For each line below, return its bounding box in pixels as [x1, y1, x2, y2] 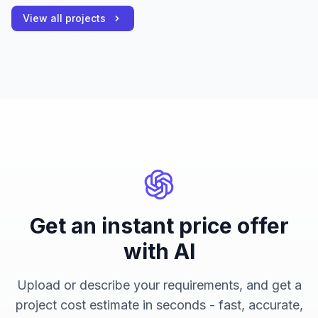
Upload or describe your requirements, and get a [16, 278, 302, 293]
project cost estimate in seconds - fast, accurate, [15, 297, 303, 313]
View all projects [23, 12, 106, 25]
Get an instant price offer [29, 213, 289, 239]
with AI [123, 238, 195, 265]
